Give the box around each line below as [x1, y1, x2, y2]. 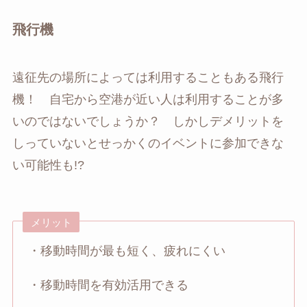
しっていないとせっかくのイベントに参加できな [12, 136, 284, 150]
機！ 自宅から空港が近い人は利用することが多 [12, 92, 284, 106]
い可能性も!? [12, 158, 84, 172]
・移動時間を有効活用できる [28, 278, 189, 293]
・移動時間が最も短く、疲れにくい [28, 244, 226, 258]
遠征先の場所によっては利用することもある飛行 [12, 70, 284, 84]
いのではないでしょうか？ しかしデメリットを [12, 114, 284, 128]
